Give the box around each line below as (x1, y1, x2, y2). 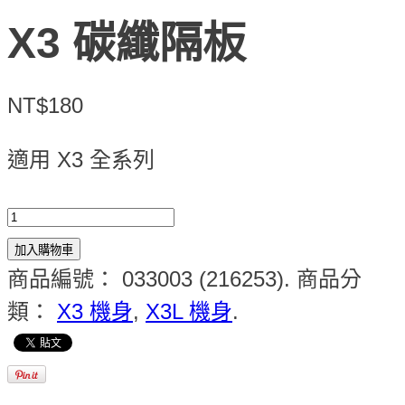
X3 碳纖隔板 (7, 19, 246, 68)
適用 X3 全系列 (7, 146, 155, 172)
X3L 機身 (146, 298, 232, 324)
